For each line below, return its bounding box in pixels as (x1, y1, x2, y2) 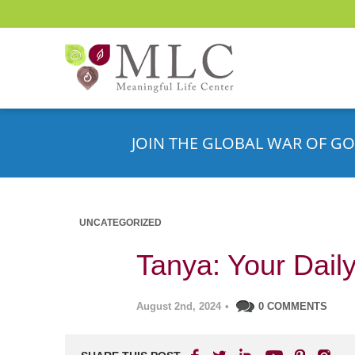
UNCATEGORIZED (79, 217, 162, 228)
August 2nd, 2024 (136, 300, 221, 312)
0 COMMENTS (258, 300, 327, 312)
